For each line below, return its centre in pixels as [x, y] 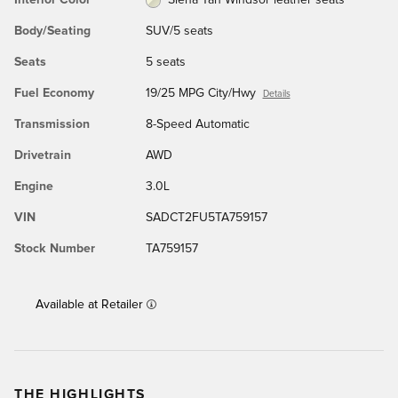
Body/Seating [52, 31]
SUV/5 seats [179, 31]
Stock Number [55, 248]
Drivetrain [43, 155]
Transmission [52, 124]
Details [276, 94]
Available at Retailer [89, 304]
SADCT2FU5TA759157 [206, 217]
